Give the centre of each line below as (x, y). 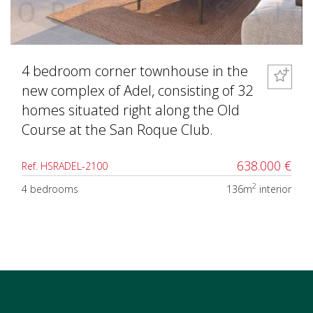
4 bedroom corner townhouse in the (135, 71)
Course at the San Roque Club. (117, 129)
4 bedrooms (50, 189)
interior (274, 189)
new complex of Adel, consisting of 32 (137, 90)
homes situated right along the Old (131, 110)
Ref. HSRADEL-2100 (65, 166)
